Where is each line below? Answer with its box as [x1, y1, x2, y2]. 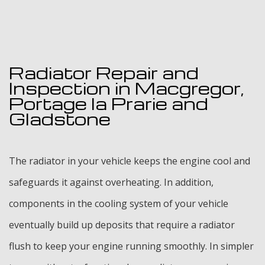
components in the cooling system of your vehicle [9, 197, 228, 211]
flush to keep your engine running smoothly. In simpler [9, 240, 254, 253]
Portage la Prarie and [9, 92, 208, 115]
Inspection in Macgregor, [9, 77, 244, 99]
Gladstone [9, 108, 111, 130]
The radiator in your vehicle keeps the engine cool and [9, 154, 250, 168]
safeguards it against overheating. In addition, [9, 176, 214, 189]
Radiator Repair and [9, 62, 199, 84]
